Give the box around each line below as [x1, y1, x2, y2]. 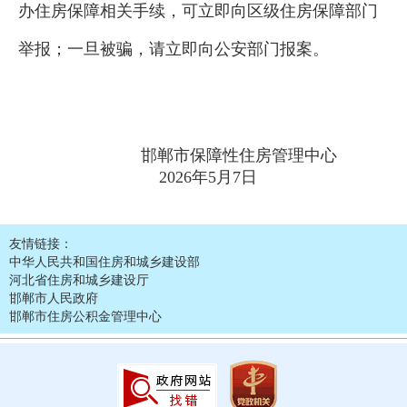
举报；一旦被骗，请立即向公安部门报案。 [18, 39, 329, 58]
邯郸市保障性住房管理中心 [18, 145, 337, 164]
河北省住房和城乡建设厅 [9, 269, 149, 288]
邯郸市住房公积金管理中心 [9, 305, 162, 324]
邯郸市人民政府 [9, 287, 98, 306]
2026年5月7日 [18, 167, 257, 186]
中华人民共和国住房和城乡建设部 [9, 251, 200, 270]
